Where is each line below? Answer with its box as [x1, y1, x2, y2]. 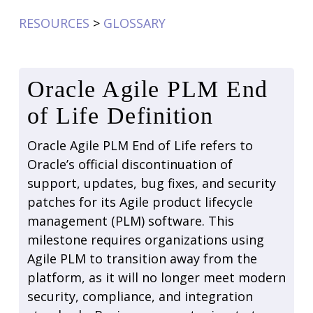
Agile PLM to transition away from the [27, 249, 257, 267]
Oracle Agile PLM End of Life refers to [27, 136, 253, 154]
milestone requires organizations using [27, 231, 264, 248]
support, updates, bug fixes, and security [27, 174, 276, 191]
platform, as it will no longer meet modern [27, 268, 286, 286]
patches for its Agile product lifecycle [27, 193, 253, 210]
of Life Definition [27, 102, 214, 129]
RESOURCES [18, 14, 89, 31]
